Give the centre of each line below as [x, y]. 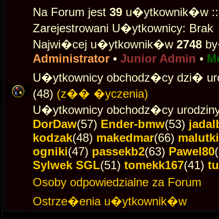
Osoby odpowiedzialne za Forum [117, 182]
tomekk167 [154, 165]
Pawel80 [192, 151]
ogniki [50, 151]
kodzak [53, 138]
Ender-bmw [133, 124]
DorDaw [55, 124]
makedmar [125, 138]
